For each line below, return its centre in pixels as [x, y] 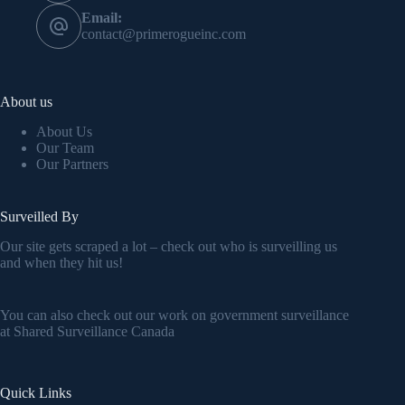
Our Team [65, 148]
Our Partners [72, 165]
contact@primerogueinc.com [164, 34]
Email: [102, 18]
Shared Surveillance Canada [94, 331]
